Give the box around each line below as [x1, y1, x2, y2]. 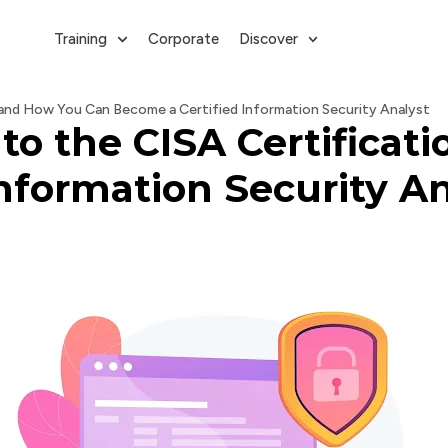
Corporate [147, 30, 219, 48]
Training [54, 30, 107, 48]
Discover [238, 30, 298, 48]
